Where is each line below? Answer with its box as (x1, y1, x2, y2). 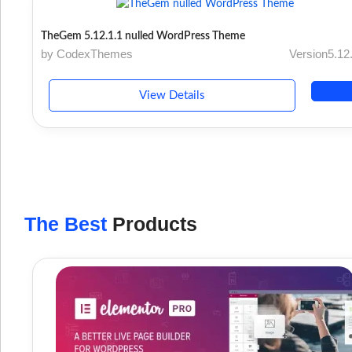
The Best (24, 212, 107, 235)
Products (107, 212, 197, 235)
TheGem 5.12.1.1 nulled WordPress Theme (41, 30, 245, 42)
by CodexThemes (41, 46, 133, 60)
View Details (138, 89, 205, 101)
